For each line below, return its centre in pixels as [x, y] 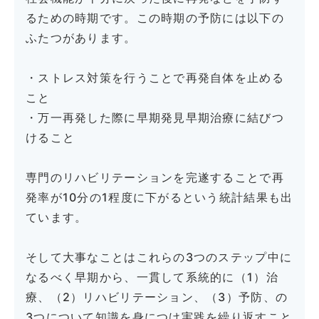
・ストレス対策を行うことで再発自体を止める [155, 78]
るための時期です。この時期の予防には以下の [155, 18]
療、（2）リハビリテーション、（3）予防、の [157, 297]
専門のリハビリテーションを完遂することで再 [155, 178]
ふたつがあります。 [81, 38]
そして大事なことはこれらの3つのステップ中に [159, 257]
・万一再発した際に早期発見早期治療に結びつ [155, 118]
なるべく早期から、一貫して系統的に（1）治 [152, 277]
